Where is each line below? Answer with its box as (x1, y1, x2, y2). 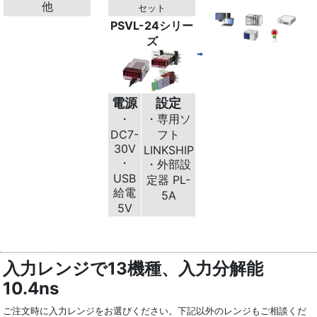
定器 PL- (146, 172, 191, 187)
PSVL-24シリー (110, 18, 194, 33)
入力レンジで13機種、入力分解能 (3, 258, 264, 279)
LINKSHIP (143, 142, 194, 157)
